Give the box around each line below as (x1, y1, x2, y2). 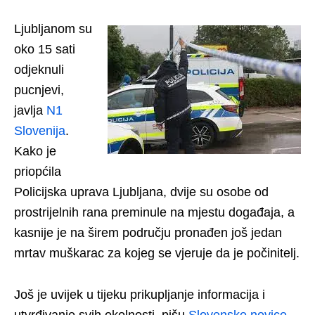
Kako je (14, 143, 56, 158)
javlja (14, 103, 46, 117)
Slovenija (14, 123, 65, 138)
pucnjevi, (14, 82, 64, 97)
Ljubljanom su (14, 21, 92, 36)
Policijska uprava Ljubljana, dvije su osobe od (14, 184, 269, 199)
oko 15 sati (14, 41, 75, 56)
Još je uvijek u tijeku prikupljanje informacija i (14, 287, 265, 302)
